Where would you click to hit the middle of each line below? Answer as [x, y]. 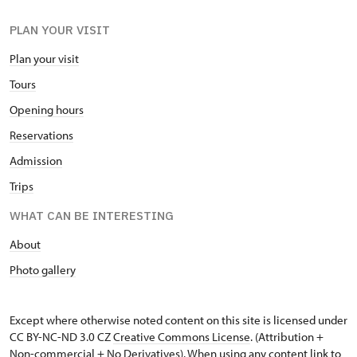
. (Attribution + [287, 337]
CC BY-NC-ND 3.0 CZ [61, 337]
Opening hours [47, 110]
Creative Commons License [182, 337]
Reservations [41, 135]
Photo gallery [43, 270]
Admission [36, 161]
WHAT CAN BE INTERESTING [92, 216]
